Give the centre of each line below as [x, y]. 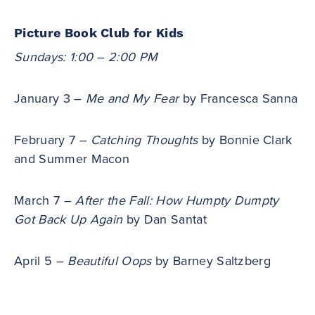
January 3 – [50, 98]
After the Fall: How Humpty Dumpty [177, 200]
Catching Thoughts [144, 140]
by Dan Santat [165, 219]
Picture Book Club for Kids [99, 33]
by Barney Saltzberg [211, 261]
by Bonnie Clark [245, 140]
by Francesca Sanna [238, 98]
